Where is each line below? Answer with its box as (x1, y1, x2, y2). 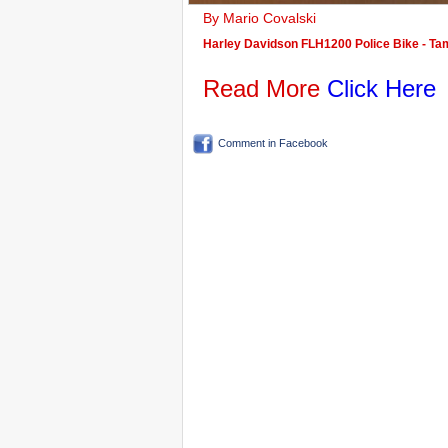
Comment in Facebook (218, 137, 328, 149)
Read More (203, 75, 327, 102)
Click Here (327, 75, 436, 102)
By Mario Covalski (203, 10, 324, 26)
